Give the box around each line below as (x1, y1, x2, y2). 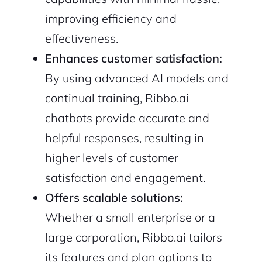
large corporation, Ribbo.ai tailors (44, 230, 222, 245)
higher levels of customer (44, 150, 178, 166)
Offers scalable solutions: (44, 190, 183, 205)
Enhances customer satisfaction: (44, 51, 222, 66)
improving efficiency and (44, 11, 177, 26)
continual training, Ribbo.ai (44, 91, 189, 106)
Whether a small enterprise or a (44, 210, 215, 225)
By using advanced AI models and (44, 71, 229, 86)
